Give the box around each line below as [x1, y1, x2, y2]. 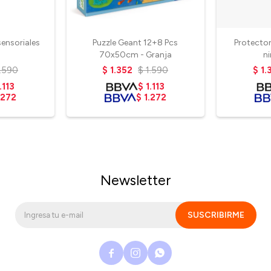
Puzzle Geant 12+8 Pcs [93, 37, 178, 48]
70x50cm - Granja [99, 49, 172, 60]
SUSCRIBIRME [188, 209, 244, 220]
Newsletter [100, 171, 171, 189]
